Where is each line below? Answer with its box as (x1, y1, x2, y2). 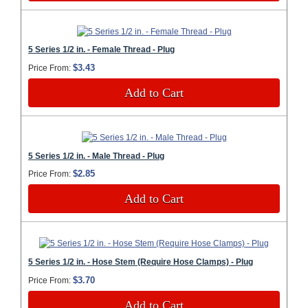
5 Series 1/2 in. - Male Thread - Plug (28, 151, 164, 161)
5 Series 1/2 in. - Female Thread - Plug (28, 45, 175, 55)
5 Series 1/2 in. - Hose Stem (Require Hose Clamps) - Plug (28, 257, 253, 267)
